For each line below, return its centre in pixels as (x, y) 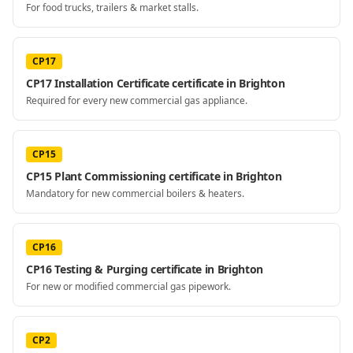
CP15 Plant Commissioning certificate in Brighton (154, 176)
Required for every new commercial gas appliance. (137, 100)
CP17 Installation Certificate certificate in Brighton (156, 83)
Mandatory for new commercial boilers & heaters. (135, 193)
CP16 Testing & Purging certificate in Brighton (145, 269)
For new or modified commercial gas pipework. (128, 286)
